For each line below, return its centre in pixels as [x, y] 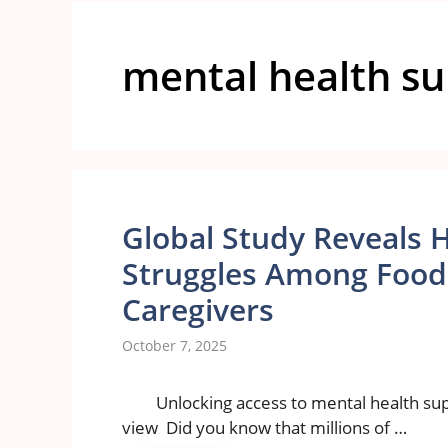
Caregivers [198, 309]
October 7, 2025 [174, 346]
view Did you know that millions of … [264, 428]
